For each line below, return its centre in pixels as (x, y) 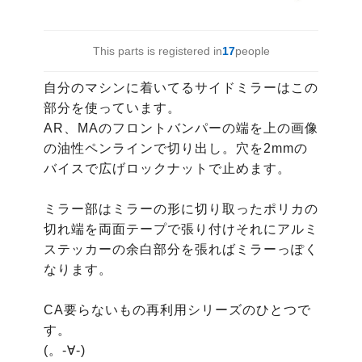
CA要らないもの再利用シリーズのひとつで (177, 309)
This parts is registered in (157, 51)
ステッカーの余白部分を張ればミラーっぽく (181, 249)
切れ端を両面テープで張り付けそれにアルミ (181, 229)
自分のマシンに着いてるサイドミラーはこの (181, 87)
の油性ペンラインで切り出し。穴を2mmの (175, 148)
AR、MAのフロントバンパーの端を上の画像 (181, 128)
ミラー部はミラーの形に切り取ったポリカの (181, 208)
